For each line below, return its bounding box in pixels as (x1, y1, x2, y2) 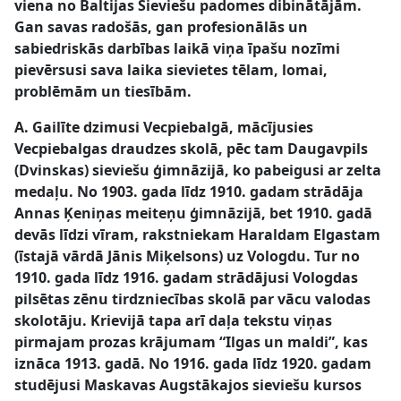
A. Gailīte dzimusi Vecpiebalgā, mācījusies (14, 117, 313, 137)
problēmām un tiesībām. (14, 81, 192, 101)
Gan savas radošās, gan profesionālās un (14, 17, 308, 37)
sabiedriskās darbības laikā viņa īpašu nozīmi (14, 38, 340, 58)
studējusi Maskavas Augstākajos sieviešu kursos (14, 375, 362, 395)
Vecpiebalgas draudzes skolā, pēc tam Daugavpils (14, 139, 368, 158)
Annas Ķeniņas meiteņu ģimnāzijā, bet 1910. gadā (14, 203, 372, 223)
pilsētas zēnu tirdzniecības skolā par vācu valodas (14, 289, 371, 309)
